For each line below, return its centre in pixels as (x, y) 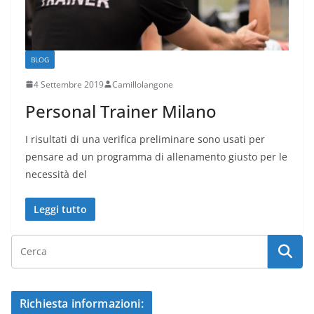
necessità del (56, 174)
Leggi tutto (60, 209)
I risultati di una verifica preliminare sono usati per (145, 139)
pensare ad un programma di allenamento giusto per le (156, 156)
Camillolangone (143, 84)
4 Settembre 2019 (69, 84)
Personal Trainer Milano (121, 111)
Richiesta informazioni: (82, 303)
